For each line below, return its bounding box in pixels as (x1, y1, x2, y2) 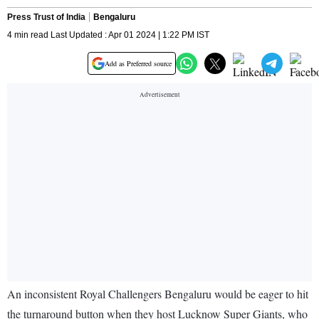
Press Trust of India (7, 12, 85, 23)
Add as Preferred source (105, 58, 172, 69)
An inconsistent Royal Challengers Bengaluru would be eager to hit (7, 286, 308, 302)
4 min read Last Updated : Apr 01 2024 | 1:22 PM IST (7, 30, 209, 41)
